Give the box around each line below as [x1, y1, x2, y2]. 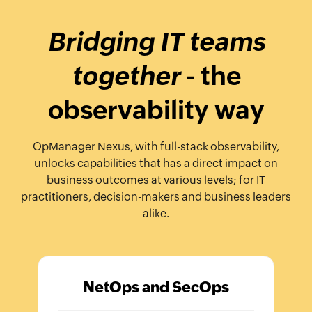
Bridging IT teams [47, 26, 265, 56]
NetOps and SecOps [83, 278, 229, 296]
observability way [47, 95, 265, 125]
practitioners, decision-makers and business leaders [21, 189, 291, 203]
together [71, 61, 180, 91]
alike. [143, 206, 169, 220]
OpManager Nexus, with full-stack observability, [33, 139, 279, 153]
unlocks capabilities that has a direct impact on [34, 156, 278, 170]
